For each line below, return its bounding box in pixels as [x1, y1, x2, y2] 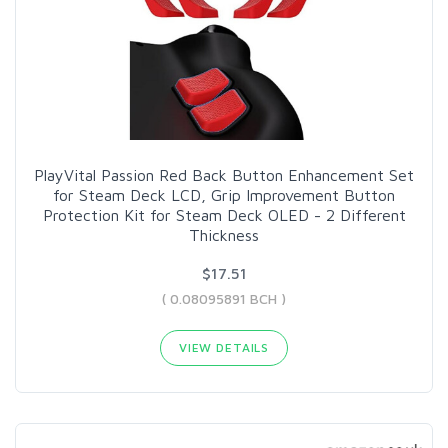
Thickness [189, 225, 259, 244]
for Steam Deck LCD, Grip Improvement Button [53, 185, 395, 204]
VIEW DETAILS [178, 339, 270, 355]
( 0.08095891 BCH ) [162, 289, 286, 307]
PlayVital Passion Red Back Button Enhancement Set [34, 165, 414, 184]
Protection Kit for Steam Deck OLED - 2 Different [42, 205, 406, 224]
